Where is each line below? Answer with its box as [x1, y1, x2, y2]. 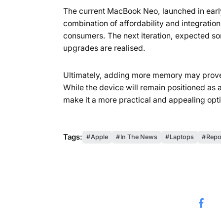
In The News [120, 133, 157, 141]
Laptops [169, 133, 194, 141]
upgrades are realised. [63, 43, 146, 53]
